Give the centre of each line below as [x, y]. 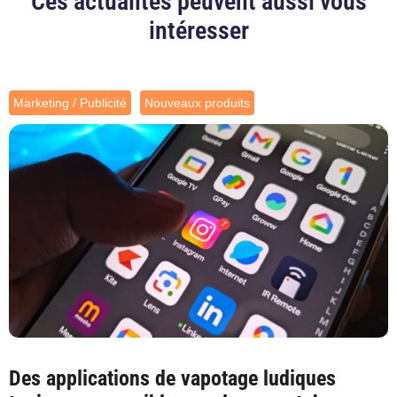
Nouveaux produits [197, 103]
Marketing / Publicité [70, 103]
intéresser [198, 31]
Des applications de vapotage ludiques [172, 378]
